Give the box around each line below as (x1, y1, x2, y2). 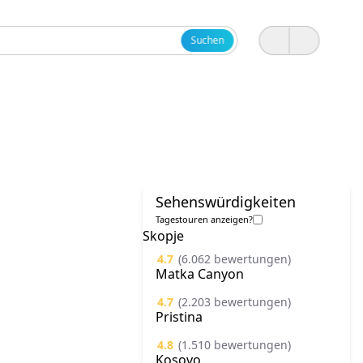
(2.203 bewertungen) (178, 294, 291, 310)
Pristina (156, 308, 203, 326)
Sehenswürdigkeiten (156, 192, 296, 211)
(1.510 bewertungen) (178, 337, 291, 352)
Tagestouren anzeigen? (156, 213, 253, 225)
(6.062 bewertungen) (178, 251, 291, 267)
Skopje (143, 227, 184, 245)
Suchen (190, 33, 224, 47)
